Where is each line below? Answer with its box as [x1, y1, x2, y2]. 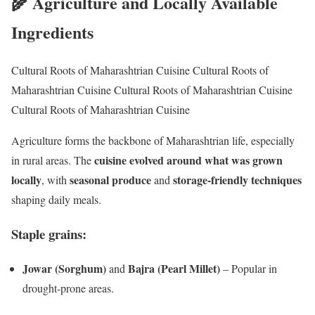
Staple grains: [11, 224, 86, 244]
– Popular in [220, 260, 277, 276]
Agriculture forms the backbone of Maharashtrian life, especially [11, 133, 295, 148]
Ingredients [11, 19, 94, 44]
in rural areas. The [11, 153, 94, 168]
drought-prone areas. [22, 280, 114, 295]
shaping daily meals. [11, 192, 101, 207]
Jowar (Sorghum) [22, 259, 106, 276]
